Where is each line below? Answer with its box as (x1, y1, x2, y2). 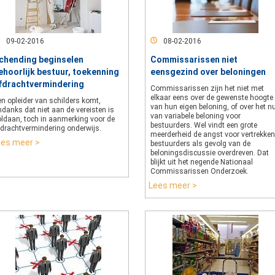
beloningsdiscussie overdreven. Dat (150, 149, 269, 157)
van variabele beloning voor (150, 112, 241, 120)
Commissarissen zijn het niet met (150, 84, 264, 93)
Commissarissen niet (150, 55, 238, 64)
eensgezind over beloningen (150, 67, 266, 77)
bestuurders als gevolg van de (150, 139, 250, 148)
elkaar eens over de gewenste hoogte (150, 93, 273, 102)
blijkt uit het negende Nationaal (150, 158, 253, 166)
